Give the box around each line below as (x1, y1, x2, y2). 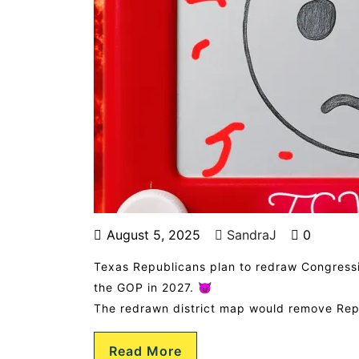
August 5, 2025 (107, 227, 200, 243)
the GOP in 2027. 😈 (94, 280, 212, 294)
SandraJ (223, 227, 276, 243)
